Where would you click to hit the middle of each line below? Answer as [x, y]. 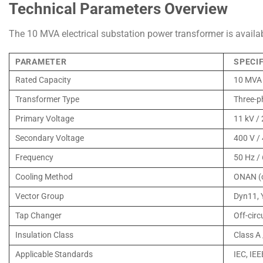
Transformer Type [47, 100]
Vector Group [40, 197]
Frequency [34, 158]
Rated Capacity [43, 80]
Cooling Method [44, 177]
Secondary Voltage [50, 139]
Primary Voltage [45, 119]
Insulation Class [44, 235]
